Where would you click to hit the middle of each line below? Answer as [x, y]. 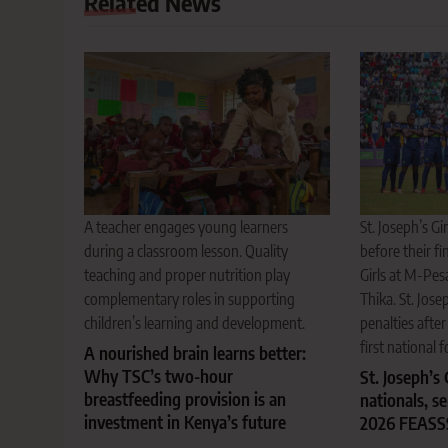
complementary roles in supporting [189, 299]
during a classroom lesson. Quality [186, 251]
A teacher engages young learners [186, 227]
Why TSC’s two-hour [158, 376]
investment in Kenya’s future [185, 422]
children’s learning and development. [194, 323]
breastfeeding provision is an [185, 399]
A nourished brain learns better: [195, 353]
